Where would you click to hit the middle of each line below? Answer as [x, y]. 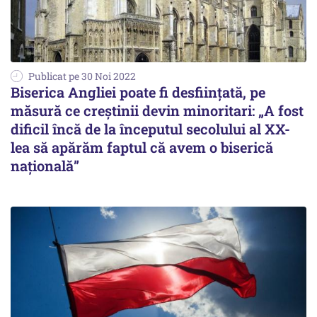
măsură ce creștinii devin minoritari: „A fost [157, 110]
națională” [45, 166]
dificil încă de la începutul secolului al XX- [150, 129]
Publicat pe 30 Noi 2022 [82, 76]
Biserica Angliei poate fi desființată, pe [138, 92]
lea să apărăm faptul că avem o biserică [142, 147]
